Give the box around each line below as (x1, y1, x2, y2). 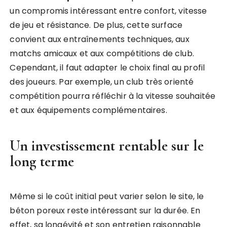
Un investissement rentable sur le (10, 137, 204, 155)
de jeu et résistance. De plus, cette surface (10, 19, 183, 31)
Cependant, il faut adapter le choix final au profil (10, 62, 205, 73)
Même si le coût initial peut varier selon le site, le (10, 191, 204, 202)
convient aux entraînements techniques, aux (10, 33, 190, 45)
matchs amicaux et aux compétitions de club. (10, 48, 194, 59)
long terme (10, 153, 74, 170)
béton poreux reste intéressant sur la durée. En (10, 205, 201, 216)
